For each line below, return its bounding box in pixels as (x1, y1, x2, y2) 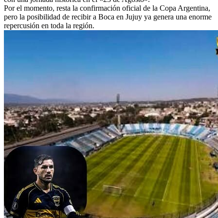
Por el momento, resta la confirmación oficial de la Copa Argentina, (4, 3, 210, 12)
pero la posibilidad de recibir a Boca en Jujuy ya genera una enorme (4, 12, 212, 21)
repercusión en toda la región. (4, 21, 94, 30)
